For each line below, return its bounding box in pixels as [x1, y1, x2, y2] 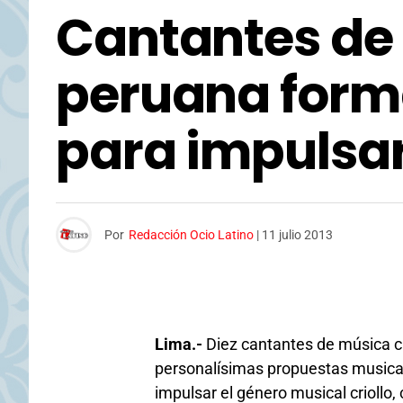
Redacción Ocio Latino [129, 228, 254, 242]
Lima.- [155, 335, 202, 354]
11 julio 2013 [262, 228, 333, 242]
